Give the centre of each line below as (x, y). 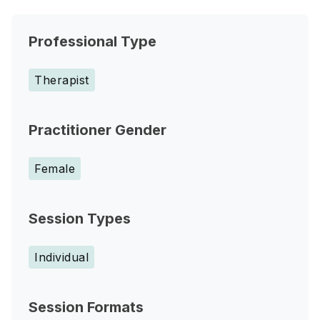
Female (55, 169)
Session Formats (86, 307)
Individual (61, 257)
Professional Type (92, 41)
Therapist (62, 80)
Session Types (80, 219)
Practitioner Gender (97, 130)
